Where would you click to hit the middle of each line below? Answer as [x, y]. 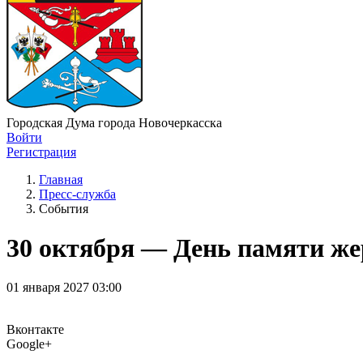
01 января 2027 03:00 [64, 288]
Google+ [29, 344]
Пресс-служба [77, 194]
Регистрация [41, 152]
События [64, 208]
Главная [61, 179]
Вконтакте [35, 330]
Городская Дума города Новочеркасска [114, 122]
